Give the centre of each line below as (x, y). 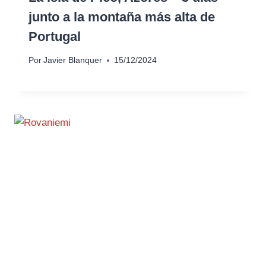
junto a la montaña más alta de (122, 17)
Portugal (55, 36)
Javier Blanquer (73, 61)
